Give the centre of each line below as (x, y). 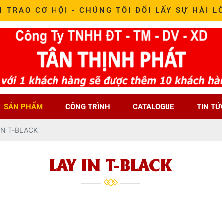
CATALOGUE (153, 107)
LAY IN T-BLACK (111, 164)
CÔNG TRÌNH (88, 107)
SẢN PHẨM (23, 107)
